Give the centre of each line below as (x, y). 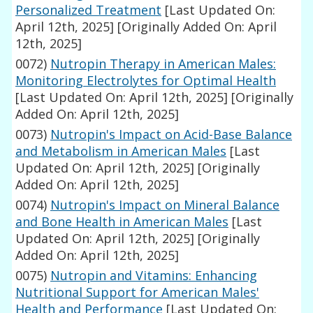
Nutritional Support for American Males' (138, 292)
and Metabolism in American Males (121, 151)
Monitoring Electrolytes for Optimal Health (146, 81)
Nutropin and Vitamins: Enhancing (154, 276)
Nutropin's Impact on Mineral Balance (165, 205)
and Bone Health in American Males (122, 222)
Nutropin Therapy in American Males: (163, 64)
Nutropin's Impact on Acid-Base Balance (172, 134)
